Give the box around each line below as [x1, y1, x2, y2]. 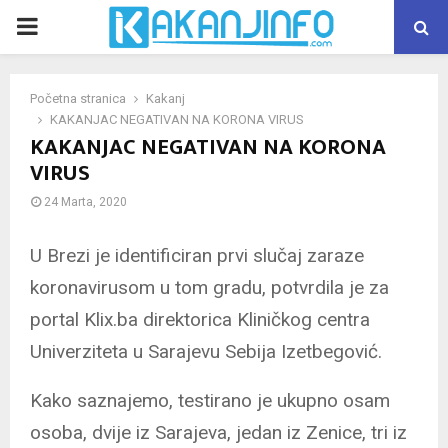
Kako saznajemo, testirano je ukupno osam [30, 388, 390, 412]
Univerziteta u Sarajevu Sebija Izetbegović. [30, 339, 382, 363]
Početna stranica [30, 91, 126, 106]
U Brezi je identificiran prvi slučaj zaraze [30, 243, 364, 267]
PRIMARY [15, 12, 117, 40]
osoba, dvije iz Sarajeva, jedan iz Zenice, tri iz [30, 420, 407, 444]
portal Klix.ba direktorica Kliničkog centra [30, 307, 370, 331]
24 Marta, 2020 [44, 195, 127, 209]
